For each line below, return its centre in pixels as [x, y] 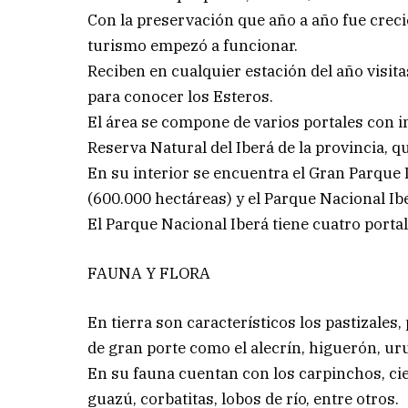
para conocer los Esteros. [181, 96]
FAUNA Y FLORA [149, 273]
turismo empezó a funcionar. [193, 45]
